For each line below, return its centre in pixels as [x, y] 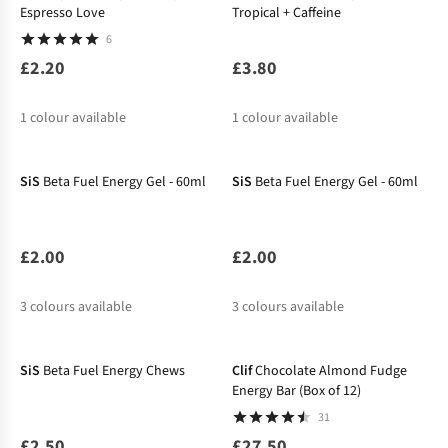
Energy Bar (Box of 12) [296, 391]
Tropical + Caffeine [286, 13]
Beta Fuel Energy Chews [114, 371]
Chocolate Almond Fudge [330, 371]
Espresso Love [62, 13]
